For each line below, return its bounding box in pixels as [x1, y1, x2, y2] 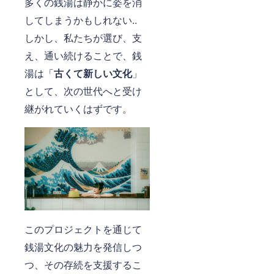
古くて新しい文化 [54, 65, 132, 80]
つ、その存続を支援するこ [24, 257, 142, 272]
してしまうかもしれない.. [24, 12, 137, 27]
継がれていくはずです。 [24, 101, 132, 116]
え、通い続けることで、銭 [24, 48, 142, 62]
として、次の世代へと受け [24, 83, 142, 98]
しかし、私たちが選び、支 [24, 30, 142, 45]
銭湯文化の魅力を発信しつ [24, 240, 142, 254]
